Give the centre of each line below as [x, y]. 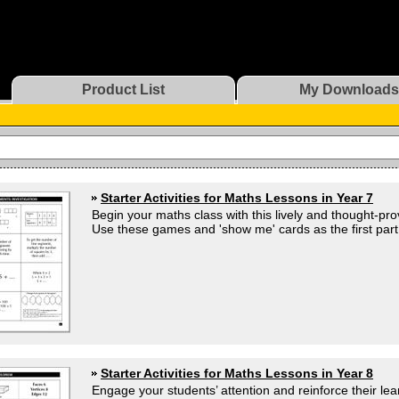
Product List [123, 90]
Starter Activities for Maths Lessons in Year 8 [237, 373]
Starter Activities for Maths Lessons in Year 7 [237, 198]
